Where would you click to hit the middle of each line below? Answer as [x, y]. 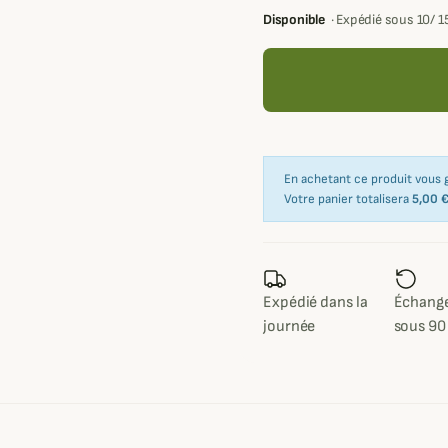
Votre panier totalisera [348, 199]
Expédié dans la [315, 303]
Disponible [294, 20]
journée [289, 327]
